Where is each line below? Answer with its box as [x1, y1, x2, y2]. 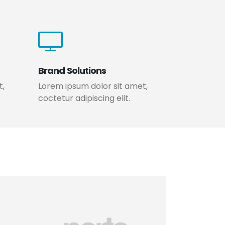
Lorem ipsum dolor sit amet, [38, 80, 148, 92]
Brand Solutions [38, 64, 106, 77]
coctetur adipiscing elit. [38, 92, 130, 104]
